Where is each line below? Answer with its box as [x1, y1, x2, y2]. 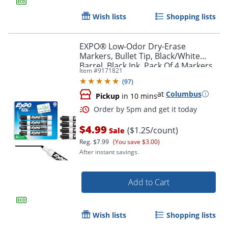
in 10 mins [120, 91, 157, 101]
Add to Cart [128, 176, 169, 188]
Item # [79, 66, 98, 75]
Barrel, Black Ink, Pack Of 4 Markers [79, 60, 213, 71]
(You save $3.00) [113, 137, 160, 146]
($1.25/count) [127, 124, 178, 136]
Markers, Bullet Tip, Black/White [79, 50, 200, 62]
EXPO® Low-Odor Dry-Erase [79, 40, 186, 52]
